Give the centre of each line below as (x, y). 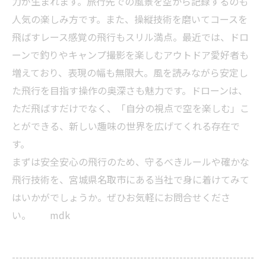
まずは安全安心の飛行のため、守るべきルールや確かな (131, 161)
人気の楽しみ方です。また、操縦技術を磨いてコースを (130, 19)
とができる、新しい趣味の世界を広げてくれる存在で (126, 126)
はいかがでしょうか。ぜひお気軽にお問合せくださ (121, 197)
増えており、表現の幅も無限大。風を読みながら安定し (130, 72)
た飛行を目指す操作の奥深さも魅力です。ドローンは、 (130, 90)
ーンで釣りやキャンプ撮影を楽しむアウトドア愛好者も (130, 54)
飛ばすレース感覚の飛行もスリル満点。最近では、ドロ (130, 37)
